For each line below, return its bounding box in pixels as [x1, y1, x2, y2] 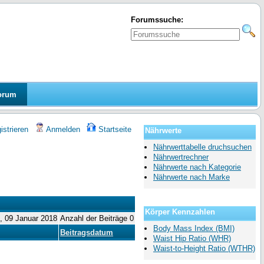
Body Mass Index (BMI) [153, 224, 235, 233]
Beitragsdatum [60, 228, 113, 237]
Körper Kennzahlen [145, 207, 215, 217]
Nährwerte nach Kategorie [153, 163, 241, 172]
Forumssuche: [131, 15, 183, 24]
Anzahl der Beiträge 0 [60, 214, 134, 223]
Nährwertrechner [153, 153, 209, 162]
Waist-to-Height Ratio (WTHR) [153, 244, 255, 253]
